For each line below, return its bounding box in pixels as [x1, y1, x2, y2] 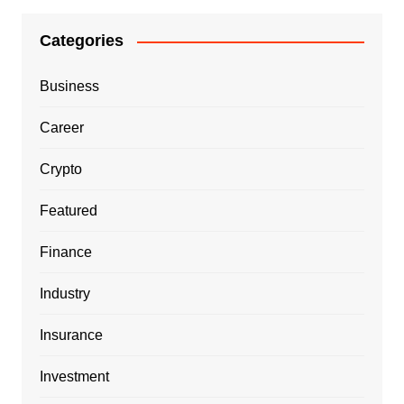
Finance [39, 244, 92, 260]
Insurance [39, 327, 103, 343]
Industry [39, 286, 90, 301]
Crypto [39, 161, 82, 177]
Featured [39, 203, 97, 218]
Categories [39, 32, 124, 50]
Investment [39, 369, 109, 384]
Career [39, 120, 84, 135]
